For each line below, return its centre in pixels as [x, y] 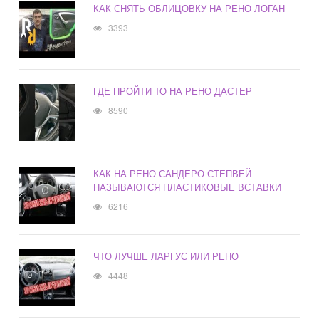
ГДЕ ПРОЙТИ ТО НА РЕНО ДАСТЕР [173, 91]
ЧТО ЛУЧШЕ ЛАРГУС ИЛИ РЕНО [166, 256]
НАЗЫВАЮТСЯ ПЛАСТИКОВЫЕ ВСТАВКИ [188, 187]
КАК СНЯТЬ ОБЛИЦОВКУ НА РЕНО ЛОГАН [189, 9]
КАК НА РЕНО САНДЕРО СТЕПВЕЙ [173, 174]
